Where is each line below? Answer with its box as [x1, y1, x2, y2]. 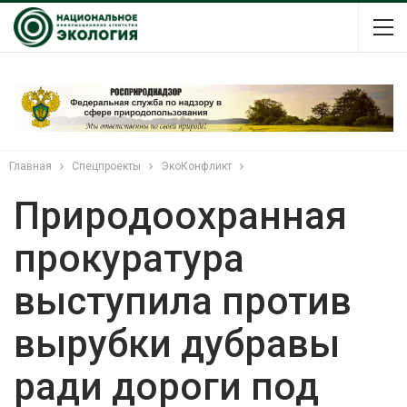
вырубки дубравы [14, 321, 340, 366]
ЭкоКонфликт [161, 159, 232, 173]
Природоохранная [14, 193, 347, 238]
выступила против [14, 278, 352, 323]
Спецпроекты [72, 159, 141, 173]
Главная [9, 159, 52, 173]
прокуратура [14, 235, 244, 281]
